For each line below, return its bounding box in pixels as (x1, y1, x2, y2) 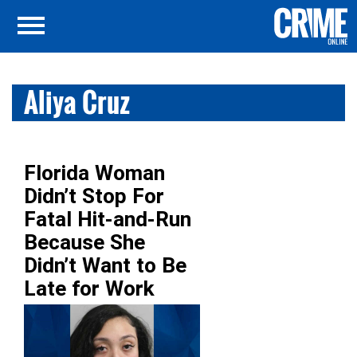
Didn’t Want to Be (24, 253, 186, 277)
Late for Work (24, 277, 155, 300)
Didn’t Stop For (24, 184, 164, 208)
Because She (24, 230, 145, 254)
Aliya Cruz (24, 83, 130, 122)
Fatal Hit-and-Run (24, 207, 191, 231)
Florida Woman (24, 161, 165, 185)
